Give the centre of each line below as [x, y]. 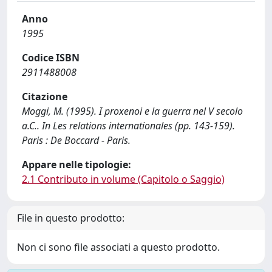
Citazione [45, 97]
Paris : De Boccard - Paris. [76, 140]
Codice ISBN [51, 58]
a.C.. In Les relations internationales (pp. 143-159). [128, 126]
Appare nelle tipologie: [76, 165]
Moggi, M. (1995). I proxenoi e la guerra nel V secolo [132, 111]
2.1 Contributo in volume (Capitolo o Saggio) [123, 179]
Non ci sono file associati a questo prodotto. [118, 247]
